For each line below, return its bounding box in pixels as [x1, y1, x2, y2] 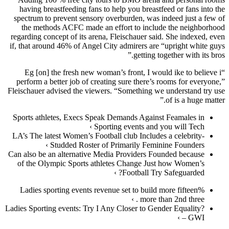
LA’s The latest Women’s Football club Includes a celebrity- [12, 131, 204, 140]
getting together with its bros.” [133, 50, 225, 59]
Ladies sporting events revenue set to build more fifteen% [20, 185, 204, 194]
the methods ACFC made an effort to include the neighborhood [21, 22, 225, 32]
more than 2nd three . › [140, 194, 204, 203]
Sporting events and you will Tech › [94, 122, 204, 131]
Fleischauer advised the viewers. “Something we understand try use [8, 86, 225, 95]
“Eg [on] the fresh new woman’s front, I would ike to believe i [25, 67, 221, 77]
